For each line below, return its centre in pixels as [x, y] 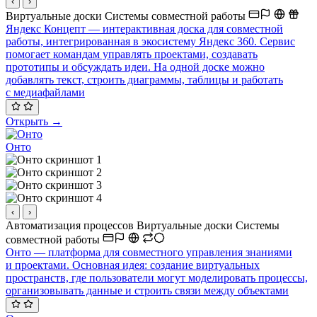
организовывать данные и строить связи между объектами [147, 290]
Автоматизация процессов [71, 225]
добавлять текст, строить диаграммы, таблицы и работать [144, 80]
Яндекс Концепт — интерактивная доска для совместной [144, 29]
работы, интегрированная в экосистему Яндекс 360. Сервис [150, 42]
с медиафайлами [45, 93]
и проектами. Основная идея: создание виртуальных [133, 265]
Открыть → [34, 121]
